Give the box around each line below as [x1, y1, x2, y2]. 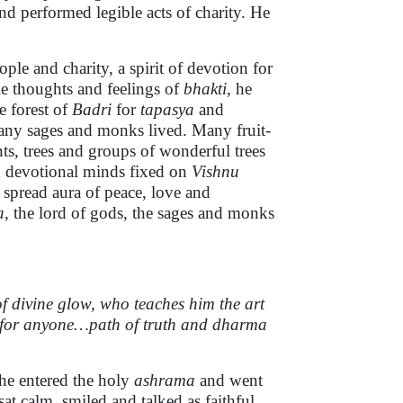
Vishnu [192, 162, 239, 181]
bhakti [184, 79, 227, 98]
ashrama [134, 371, 195, 390]
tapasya [140, 100, 194, 119]
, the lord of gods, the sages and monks [4, 203, 274, 222]
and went [195, 371, 263, 390]
